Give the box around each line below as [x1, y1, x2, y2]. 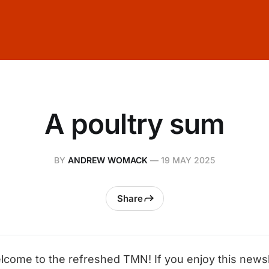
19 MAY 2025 [161, 155, 215, 165]
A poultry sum [44, 107, 225, 141]
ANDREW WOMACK [68, 155, 148, 165]
